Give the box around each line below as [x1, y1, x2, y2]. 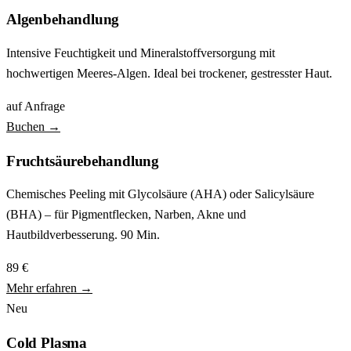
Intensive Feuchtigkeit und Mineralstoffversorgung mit [6, 45, 275, 60]
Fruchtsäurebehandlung [6, 152, 160, 169]
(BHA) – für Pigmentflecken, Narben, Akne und [6, 208, 246, 222]
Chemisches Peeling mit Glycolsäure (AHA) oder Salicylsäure [6, 187, 314, 201]
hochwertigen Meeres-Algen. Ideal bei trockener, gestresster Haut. [6, 66, 332, 80]
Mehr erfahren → [6, 281, 92, 295]
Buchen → [6, 119, 60, 133]
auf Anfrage [6, 99, 65, 113]
